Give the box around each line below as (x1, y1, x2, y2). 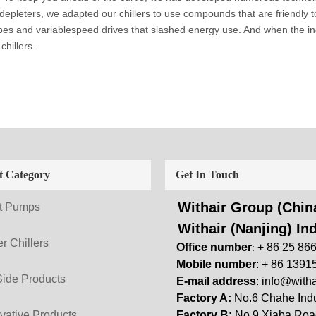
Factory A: (165, 292, 234, 304)
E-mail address (165, 275, 256, 287)
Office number (165, 241, 252, 253)
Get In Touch (176, 169, 239, 181)
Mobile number (165, 258, 256, 270)
